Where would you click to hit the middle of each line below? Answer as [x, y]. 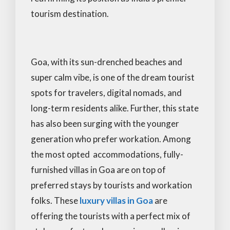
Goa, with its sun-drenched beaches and [107, 62]
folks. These [55, 200]
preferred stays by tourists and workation [111, 185]
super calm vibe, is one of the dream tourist [113, 77]
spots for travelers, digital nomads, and [106, 92]
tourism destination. [70, 13]
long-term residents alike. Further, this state [115, 108]
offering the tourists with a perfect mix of [111, 216]
